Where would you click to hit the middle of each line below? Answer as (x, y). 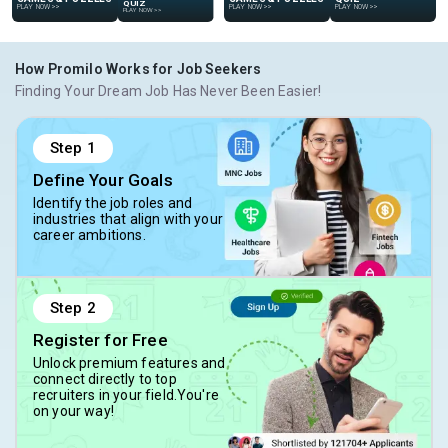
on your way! (73, 411)
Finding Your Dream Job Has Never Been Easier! (168, 91)
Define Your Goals (103, 180)
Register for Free (100, 340)
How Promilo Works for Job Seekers (138, 69)
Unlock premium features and (129, 363)
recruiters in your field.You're (126, 395)
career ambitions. (89, 235)
